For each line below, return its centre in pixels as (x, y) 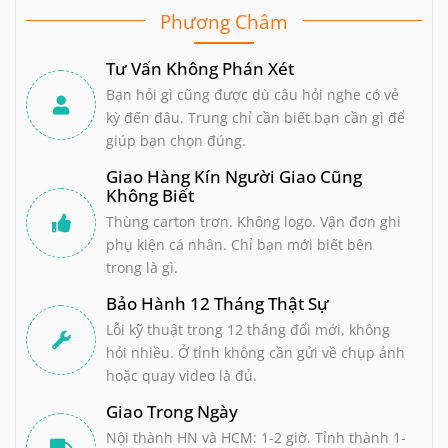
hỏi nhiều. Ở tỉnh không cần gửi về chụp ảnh (255, 352)
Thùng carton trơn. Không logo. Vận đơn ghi (253, 221)
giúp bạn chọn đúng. (176, 140)
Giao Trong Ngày (172, 411)
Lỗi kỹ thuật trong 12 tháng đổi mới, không (248, 329)
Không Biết (150, 195)
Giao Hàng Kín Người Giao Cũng (234, 176)
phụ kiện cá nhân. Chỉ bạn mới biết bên (239, 244)
